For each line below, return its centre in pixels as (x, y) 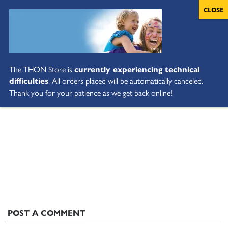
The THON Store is (42, 69)
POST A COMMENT (47, 212)
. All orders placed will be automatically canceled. (126, 81)
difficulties (29, 81)
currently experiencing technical (137, 69)
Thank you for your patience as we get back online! (91, 92)
